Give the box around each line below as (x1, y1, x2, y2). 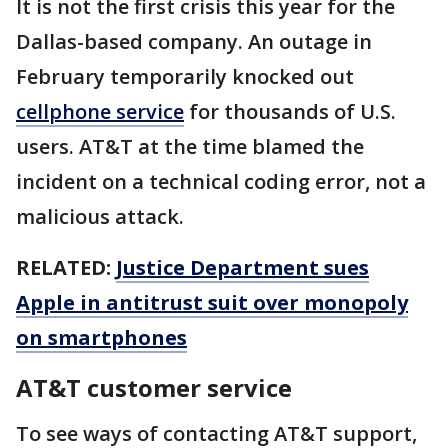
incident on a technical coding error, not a (16, 168, 426, 196)
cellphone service (16, 98, 184, 126)
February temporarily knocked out (16, 63, 354, 91)
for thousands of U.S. (184, 98, 396, 126)
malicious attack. (16, 203, 184, 231)
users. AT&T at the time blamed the (16, 133, 364, 161)
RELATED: (16, 254, 116, 282)
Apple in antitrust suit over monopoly (16, 289, 408, 317)
